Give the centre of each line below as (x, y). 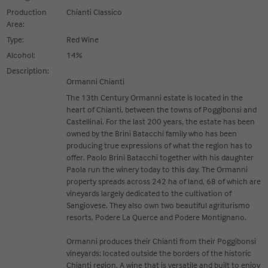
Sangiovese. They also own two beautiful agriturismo (159, 205)
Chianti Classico (95, 12)
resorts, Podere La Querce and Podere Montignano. (157, 217)
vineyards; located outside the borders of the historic (159, 253)
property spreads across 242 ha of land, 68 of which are (164, 181)
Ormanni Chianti (96, 81)
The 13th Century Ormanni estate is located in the (155, 97)
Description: (28, 70)
